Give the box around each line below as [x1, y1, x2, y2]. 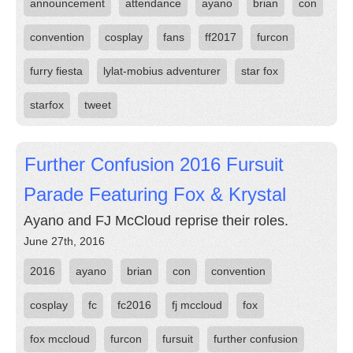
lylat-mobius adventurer [103, 65, 221, 77]
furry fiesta [30, 65, 83, 77]
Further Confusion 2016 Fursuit [24, 154, 284, 175]
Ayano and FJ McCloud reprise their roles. [24, 213, 288, 229]
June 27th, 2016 [24, 235, 105, 247]
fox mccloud [30, 333, 90, 345]
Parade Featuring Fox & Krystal [24, 184, 286, 205]
